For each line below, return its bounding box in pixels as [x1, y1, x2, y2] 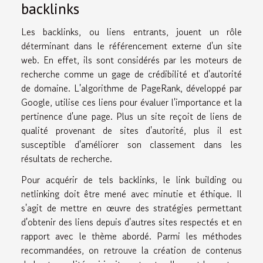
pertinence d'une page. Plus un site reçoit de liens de [21, 109, 242, 123]
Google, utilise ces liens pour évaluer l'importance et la [21, 95, 242, 109]
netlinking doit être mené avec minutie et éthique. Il [21, 186, 242, 201]
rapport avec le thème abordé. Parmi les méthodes [21, 228, 242, 243]
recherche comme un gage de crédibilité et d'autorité [21, 66, 242, 81]
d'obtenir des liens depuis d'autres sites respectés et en [21, 214, 242, 229]
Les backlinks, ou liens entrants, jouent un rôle [21, 24, 242, 39]
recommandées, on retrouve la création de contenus [21, 242, 242, 257]
